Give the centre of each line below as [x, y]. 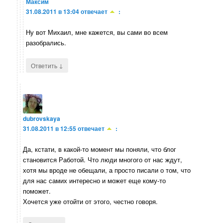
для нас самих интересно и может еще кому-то [95, 180]
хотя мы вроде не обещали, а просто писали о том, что [107, 170]
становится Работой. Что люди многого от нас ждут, [103, 159]
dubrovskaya [42, 118]
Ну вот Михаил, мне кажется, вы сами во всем [97, 32]
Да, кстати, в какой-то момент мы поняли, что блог [100, 149]
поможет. [37, 191]
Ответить [45, 66]
